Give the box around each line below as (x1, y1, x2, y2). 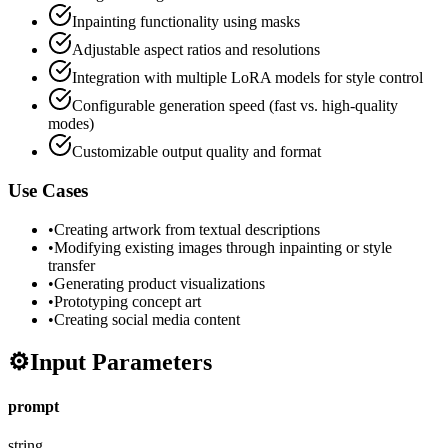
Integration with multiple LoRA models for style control (72, 69, 423, 87)
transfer (48, 256, 95, 274)
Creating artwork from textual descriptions (54, 220, 320, 238)
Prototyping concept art (54, 292, 201, 310)
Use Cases (8, 179, 88, 201)
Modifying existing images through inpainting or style (54, 238, 392, 256)
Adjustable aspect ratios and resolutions (72, 41, 320, 59)
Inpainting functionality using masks (72, 13, 300, 31)
